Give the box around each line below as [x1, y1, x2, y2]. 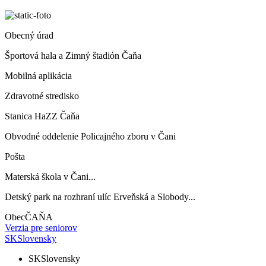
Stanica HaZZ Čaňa [5, 111, 80, 121]
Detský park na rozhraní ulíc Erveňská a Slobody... [5, 192, 195, 202]
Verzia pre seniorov [5, 223, 77, 233]
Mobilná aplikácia [5, 71, 72, 81]
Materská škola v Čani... [5, 172, 96, 182]
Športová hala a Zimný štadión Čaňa [5, 50, 141, 61]
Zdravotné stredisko [5, 91, 79, 101]
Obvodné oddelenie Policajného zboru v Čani [5, 131, 176, 141]
